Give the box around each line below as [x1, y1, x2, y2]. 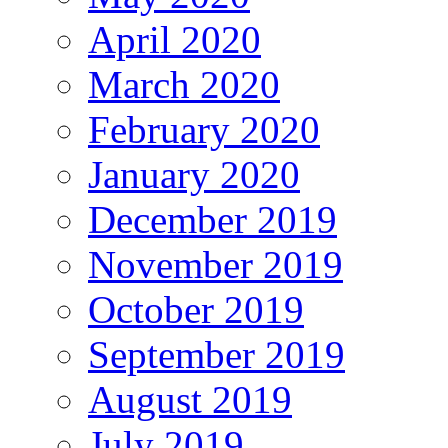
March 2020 [88, 62, 280, 106]
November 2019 [88, 242, 343, 286]
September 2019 [88, 332, 345, 376]
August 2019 [88, 377, 292, 421]
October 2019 [88, 287, 304, 331]
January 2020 [88, 152, 300, 196]
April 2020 [88, 17, 261, 61]
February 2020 [88, 107, 320, 151]
